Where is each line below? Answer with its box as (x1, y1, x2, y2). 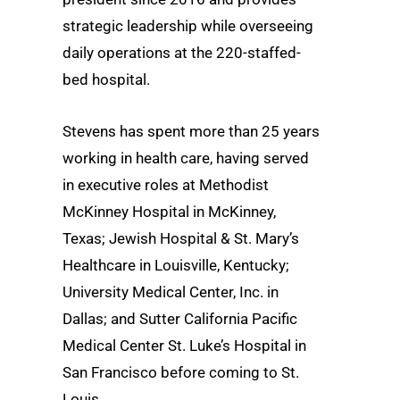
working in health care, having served (62, 148, 309, 167)
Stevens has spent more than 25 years (62, 121, 320, 140)
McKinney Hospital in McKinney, (62, 202, 276, 221)
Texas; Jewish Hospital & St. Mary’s (62, 229, 299, 247)
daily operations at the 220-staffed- (62, 44, 301, 62)
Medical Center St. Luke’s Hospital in (62, 336, 306, 354)
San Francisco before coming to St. (62, 362, 299, 381)
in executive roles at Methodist (62, 175, 269, 194)
